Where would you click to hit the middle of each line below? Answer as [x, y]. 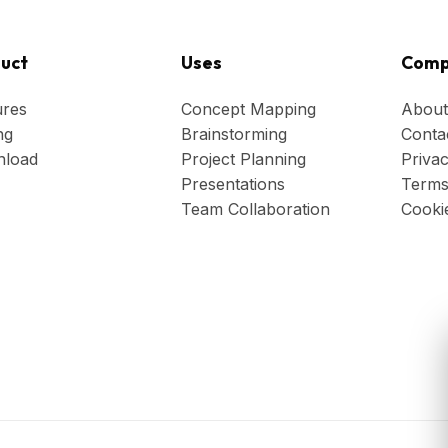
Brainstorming [234, 133]
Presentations [233, 183]
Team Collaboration [256, 208]
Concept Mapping [249, 108]
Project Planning [244, 158]
